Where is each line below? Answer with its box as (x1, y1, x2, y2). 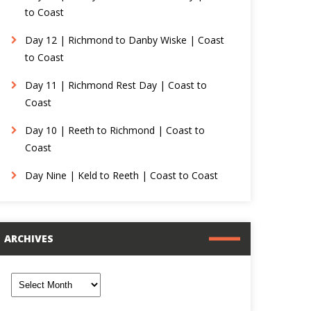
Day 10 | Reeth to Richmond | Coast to (25, 124, 205, 137)
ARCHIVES (4, 232, 54, 245)
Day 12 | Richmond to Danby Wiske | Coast (25, 33, 225, 47)
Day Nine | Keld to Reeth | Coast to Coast (25, 169, 219, 182)
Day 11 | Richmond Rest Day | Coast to (25, 78, 208, 92)
